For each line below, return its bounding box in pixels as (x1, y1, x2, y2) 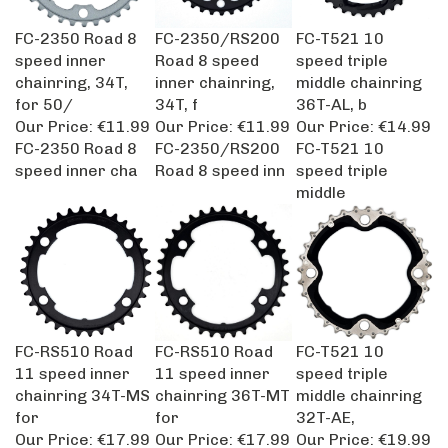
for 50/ (15, 86, 73, 105)
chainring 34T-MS (15, 377, 150, 396)
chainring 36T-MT (155, 377, 290, 396)
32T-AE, (296, 399, 355, 418)
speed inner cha (15, 152, 138, 171)
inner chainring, (155, 64, 275, 83)
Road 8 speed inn (155, 152, 285, 171)
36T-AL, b (296, 86, 367, 105)
